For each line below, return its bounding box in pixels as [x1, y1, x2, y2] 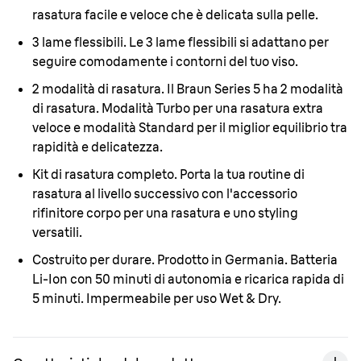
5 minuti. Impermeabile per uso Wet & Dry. [32, 290, 281, 306]
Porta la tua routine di [177, 166, 305, 182]
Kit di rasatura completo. [32, 166, 177, 182]
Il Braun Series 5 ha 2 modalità [164, 81, 343, 97]
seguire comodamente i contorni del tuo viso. [32, 53, 298, 69]
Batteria [288, 251, 338, 268]
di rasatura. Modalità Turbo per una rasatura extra [32, 100, 323, 116]
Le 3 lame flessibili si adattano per [127, 34, 329, 50]
